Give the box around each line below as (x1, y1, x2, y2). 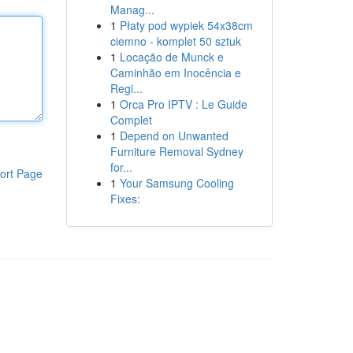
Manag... (110, 2, 154, 17)
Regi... (110, 80, 143, 96)
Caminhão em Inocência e (110, 65, 241, 80)
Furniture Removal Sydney (110, 143, 243, 159)
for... (110, 159, 132, 175)
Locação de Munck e (119, 49, 224, 65)
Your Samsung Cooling (119, 175, 234, 191)
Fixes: (110, 191, 140, 206)
